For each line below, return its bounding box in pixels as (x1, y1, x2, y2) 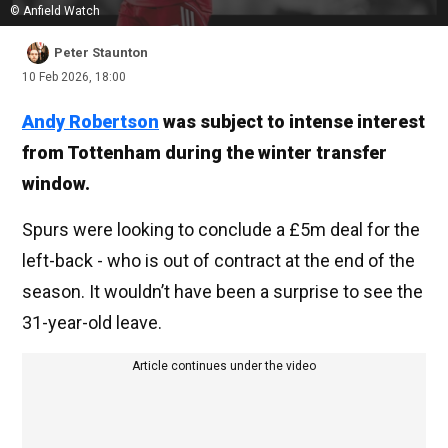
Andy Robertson (22, 111, 159, 133)
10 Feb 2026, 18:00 (22, 70, 126, 85)
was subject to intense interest (159, 111, 425, 133)
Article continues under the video (132, 359, 316, 374)
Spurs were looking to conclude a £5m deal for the (22, 219, 420, 241)
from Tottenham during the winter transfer (22, 142, 387, 164)
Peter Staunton (54, 45, 148, 61)
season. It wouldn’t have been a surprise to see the (22, 281, 423, 303)
